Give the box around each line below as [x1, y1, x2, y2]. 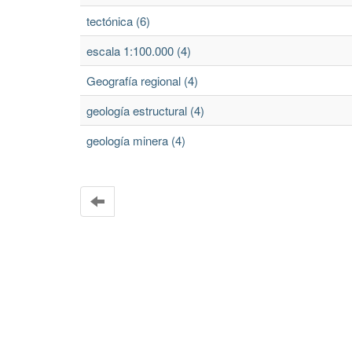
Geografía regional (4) [86, 72, 198, 89]
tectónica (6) [86, 13, 150, 29]
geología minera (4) [86, 132, 185, 148]
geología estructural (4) [86, 102, 204, 119]
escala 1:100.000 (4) [86, 42, 191, 59]
